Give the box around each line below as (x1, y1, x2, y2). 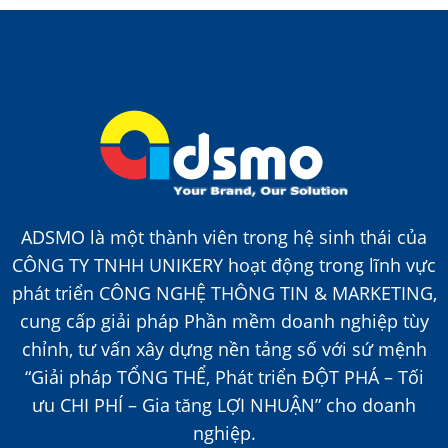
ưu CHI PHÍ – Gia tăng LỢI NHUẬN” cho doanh (32, 393, 416, 418)
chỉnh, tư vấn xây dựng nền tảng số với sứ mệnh (21, 337, 427, 362)
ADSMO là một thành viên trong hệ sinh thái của (21, 225, 427, 250)
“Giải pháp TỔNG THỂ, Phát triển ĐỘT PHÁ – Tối (24, 365, 424, 390)
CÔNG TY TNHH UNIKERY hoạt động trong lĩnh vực (12, 253, 436, 278)
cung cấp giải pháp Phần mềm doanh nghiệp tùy (19, 309, 429, 334)
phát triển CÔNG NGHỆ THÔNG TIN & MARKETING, (11, 281, 437, 306)
